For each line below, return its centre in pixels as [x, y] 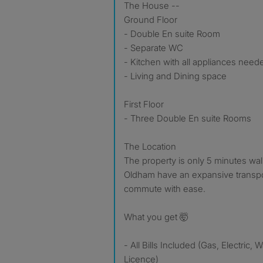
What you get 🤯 [156, 217]
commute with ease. [165, 188]
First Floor [144, 104]
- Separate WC [154, 48]
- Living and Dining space [175, 76]
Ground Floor [151, 19]
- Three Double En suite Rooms [188, 118]
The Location [150, 146]
